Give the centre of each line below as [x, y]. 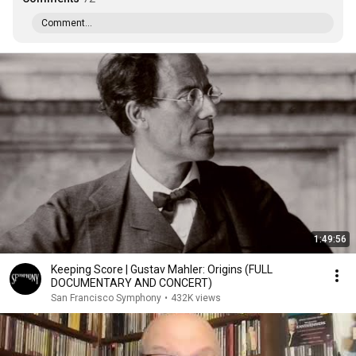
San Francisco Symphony [106, 298]
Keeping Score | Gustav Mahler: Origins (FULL [162, 269]
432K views [196, 298]
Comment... [67, 23]
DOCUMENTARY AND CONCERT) [132, 283]
